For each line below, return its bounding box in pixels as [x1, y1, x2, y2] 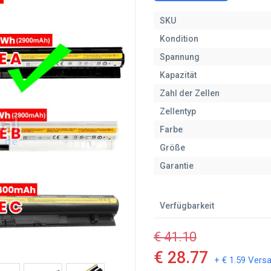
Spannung [160, 52, 200, 62]
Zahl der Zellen [160, 88, 220, 98]
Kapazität [160, 70, 197, 80]
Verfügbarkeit [160, 201, 214, 211]
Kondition [160, 34, 198, 44]
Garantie [160, 161, 194, 171]
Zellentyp [160, 106, 196, 116]
